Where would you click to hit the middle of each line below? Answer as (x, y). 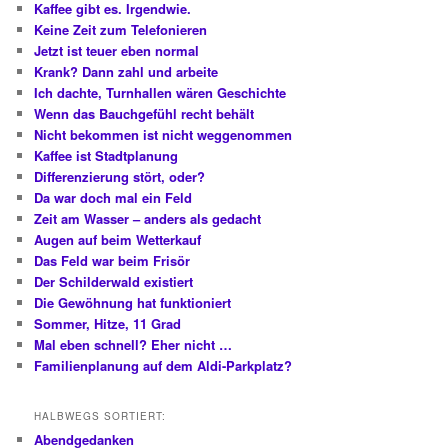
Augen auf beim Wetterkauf (118, 240)
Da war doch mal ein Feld (113, 198)
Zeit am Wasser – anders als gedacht (148, 219)
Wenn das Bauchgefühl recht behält (144, 114)
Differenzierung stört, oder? (120, 177)
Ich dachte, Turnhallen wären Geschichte (160, 93)
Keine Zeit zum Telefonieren (121, 30)
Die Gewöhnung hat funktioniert (133, 303)
